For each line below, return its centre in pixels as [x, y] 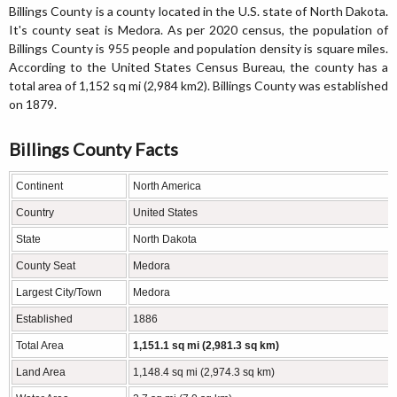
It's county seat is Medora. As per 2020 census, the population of [198, 30]
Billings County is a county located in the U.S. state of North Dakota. [198, 11]
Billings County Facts [93, 149]
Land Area [41, 372]
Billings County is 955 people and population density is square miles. [198, 48]
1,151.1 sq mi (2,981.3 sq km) [206, 346]
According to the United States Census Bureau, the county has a [198, 67]
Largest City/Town [59, 292]
